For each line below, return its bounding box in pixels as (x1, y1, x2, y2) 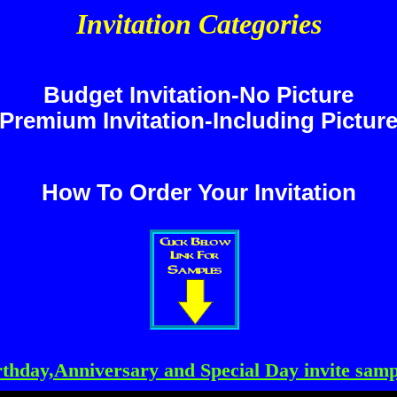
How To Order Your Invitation (41, 179, 356, 205)
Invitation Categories (75, 7, 322, 40)
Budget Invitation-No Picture (43, 82, 354, 107)
